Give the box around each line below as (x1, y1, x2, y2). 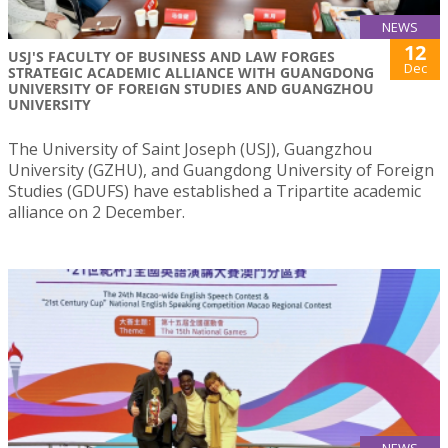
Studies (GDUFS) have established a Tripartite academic (8, 180, 421, 202)
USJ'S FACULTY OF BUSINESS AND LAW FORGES (8, 47, 335, 66)
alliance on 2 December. (8, 201, 185, 223)
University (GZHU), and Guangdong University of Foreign (8, 159, 434, 181)
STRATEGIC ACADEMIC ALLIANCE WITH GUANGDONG (8, 63, 374, 82)
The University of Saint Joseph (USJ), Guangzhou (8, 138, 372, 160)
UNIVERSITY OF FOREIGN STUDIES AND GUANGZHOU (8, 79, 374, 98)
